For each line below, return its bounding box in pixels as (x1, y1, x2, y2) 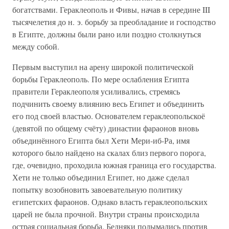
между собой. (12, 41, 59, 52)
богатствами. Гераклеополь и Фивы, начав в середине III (12, 4, 210, 15)
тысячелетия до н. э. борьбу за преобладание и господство (12, 16, 216, 27)
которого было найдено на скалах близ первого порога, (12, 147, 206, 158)
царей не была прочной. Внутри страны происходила (12, 209, 199, 219)
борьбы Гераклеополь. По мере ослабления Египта (12, 74, 189, 84)
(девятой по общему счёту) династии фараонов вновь (12, 123, 199, 133)
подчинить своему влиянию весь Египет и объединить (12, 98, 204, 109)
